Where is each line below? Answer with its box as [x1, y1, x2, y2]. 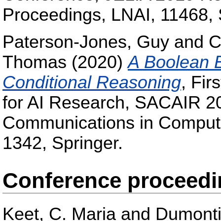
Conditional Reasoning [2, 73, 181, 93]
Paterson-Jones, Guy [2, 32, 169, 52]
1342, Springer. [2, 133, 123, 153]
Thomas [2, 52, 67, 73]
